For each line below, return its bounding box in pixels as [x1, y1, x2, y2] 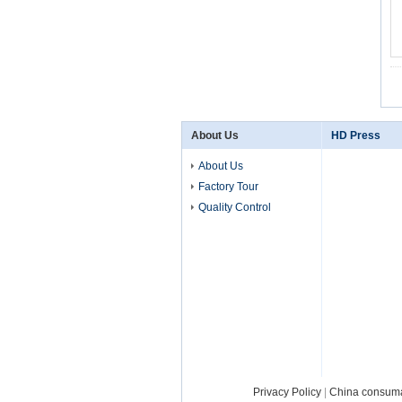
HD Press [331, 129, 380, 142]
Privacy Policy [252, 386, 321, 398]
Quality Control [198, 201, 271, 214]
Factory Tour [198, 180, 258, 193]
